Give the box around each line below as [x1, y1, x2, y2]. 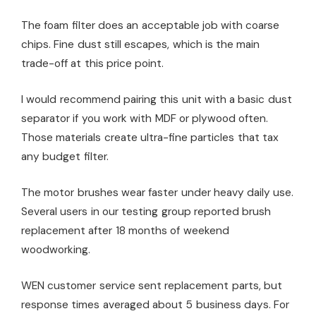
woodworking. [21, 242, 90, 257]
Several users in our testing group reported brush [21, 204, 272, 219]
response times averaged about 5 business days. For [21, 297, 290, 312]
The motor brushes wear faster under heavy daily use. [21, 185, 294, 200]
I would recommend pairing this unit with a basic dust [21, 92, 292, 107]
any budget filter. [21, 149, 109, 164]
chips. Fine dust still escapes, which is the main [21, 37, 260, 51]
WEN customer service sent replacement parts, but [21, 278, 282, 293]
